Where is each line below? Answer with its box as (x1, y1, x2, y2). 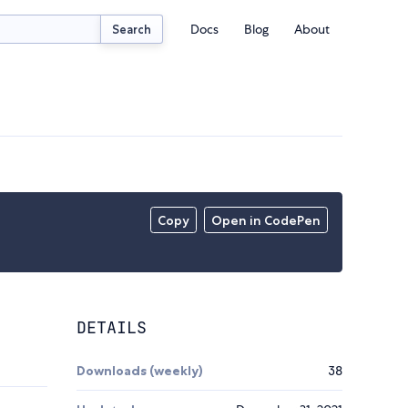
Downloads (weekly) (76, 362, 203, 380)
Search (112, 21, 152, 36)
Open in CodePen (211, 212, 321, 229)
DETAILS (76, 317, 147, 339)
